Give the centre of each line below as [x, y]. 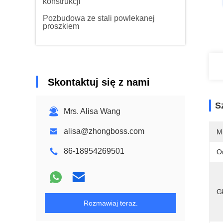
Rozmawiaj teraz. [111, 203]
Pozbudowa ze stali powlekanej [99, 18]
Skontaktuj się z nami [99, 82]
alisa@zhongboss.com [104, 131]
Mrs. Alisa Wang [92, 111]
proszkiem [61, 26]
